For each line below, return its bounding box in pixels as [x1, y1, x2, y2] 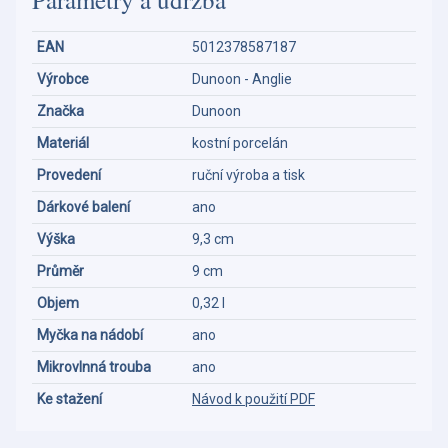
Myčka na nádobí [37, 326, 143, 343]
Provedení [37, 166, 101, 183]
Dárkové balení [37, 198, 130, 215]
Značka [37, 102, 84, 119]
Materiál [37, 134, 89, 151]
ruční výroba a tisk [192, 166, 305, 183]
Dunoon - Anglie [192, 70, 292, 87]
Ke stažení [37, 390, 102, 407]
